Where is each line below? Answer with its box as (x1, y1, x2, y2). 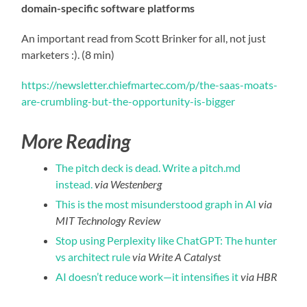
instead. (56, 177, 95, 191)
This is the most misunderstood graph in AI (56, 197, 259, 210)
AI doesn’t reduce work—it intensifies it (56, 269, 239, 283)
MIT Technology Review (56, 213, 161, 227)
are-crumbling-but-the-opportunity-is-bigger (21, 94, 236, 108)
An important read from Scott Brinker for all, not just (21, 31, 267, 45)
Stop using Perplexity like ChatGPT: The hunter (56, 233, 278, 247)
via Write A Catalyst (132, 249, 221, 263)
